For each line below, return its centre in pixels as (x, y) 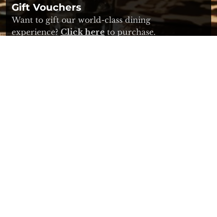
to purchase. (130, 32)
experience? (36, 32)
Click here (83, 32)
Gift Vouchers (46, 8)
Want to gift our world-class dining (81, 20)
